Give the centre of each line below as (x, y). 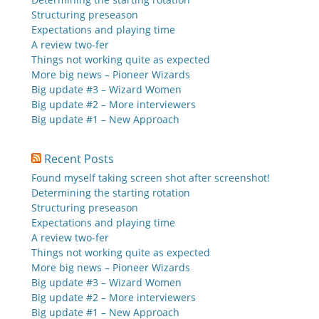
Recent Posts (79, 159)
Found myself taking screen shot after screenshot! (151, 178)
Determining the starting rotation (111, 193)
